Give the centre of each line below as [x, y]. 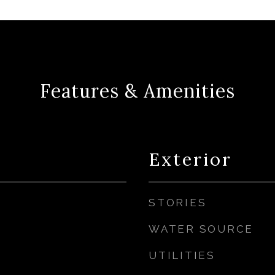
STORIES [178, 203]
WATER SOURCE [201, 229]
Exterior [190, 159]
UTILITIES [182, 255]
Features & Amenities [137, 91]
